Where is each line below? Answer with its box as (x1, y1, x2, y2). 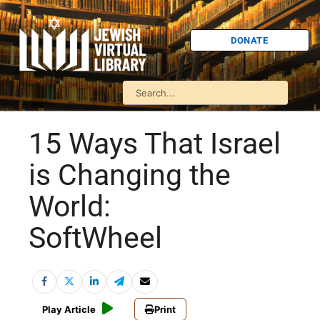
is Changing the (29, 158, 231, 193)
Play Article (42, 304, 96, 316)
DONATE (231, 34, 269, 46)
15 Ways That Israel (29, 126, 281, 161)
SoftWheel (29, 221, 162, 256)
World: (29, 189, 111, 224)
